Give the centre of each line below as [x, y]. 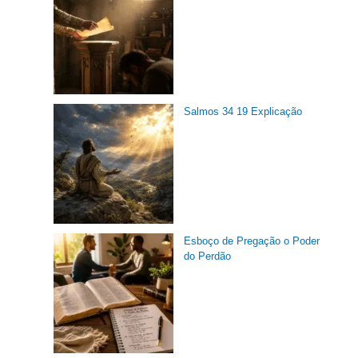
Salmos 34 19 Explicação [243, 111]
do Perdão [208, 256]
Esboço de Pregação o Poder [252, 241]
